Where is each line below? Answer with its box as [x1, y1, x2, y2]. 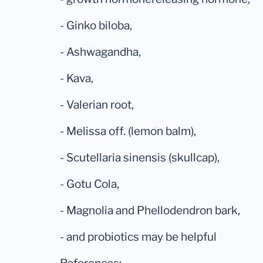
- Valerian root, [60, 98, 134, 112]
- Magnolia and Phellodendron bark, [60, 204, 240, 218]
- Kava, [60, 72, 93, 86]
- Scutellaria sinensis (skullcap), [60, 151, 220, 165]
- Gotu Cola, [60, 177, 119, 191]
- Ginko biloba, [60, 19, 132, 33]
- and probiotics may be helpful [60, 230, 217, 244]
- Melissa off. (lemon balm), [60, 124, 196, 139]
